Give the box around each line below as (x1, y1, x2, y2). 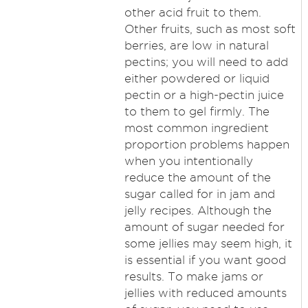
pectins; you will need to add (124, 56, 288, 68)
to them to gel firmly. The (124, 105, 269, 118)
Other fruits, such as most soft (124, 23, 296, 35)
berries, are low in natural (124, 39, 269, 52)
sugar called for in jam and (124, 188, 275, 200)
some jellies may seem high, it (124, 237, 292, 250)
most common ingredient (124, 122, 269, 134)
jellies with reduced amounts (124, 287, 287, 299)
